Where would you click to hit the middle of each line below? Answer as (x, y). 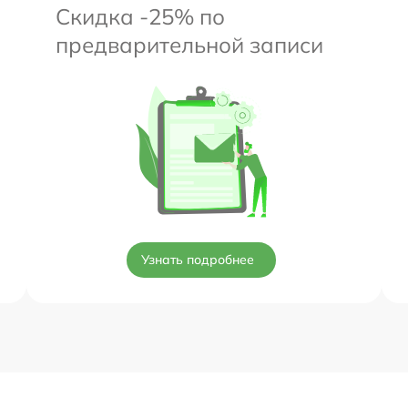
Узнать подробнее (198, 259)
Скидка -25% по (140, 16)
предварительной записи (189, 44)
